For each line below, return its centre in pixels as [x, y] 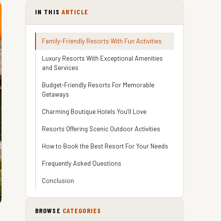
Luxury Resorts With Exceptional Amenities [102, 58]
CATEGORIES [82, 210]
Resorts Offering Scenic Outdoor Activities [101, 129]
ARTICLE [75, 12]
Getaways [55, 94]
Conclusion [58, 181]
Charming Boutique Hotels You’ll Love [94, 111]
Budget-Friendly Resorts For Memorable [98, 85]
